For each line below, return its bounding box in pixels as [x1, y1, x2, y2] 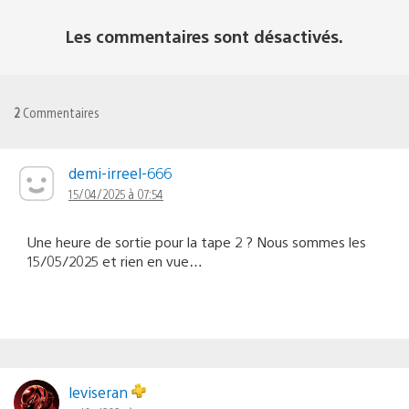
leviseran [68, 383, 131, 403]
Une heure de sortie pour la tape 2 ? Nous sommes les [27, 233, 366, 251]
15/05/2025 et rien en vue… [27, 252, 203, 270]
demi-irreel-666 [68, 163, 172, 184]
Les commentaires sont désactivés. [66, 26, 343, 47]
